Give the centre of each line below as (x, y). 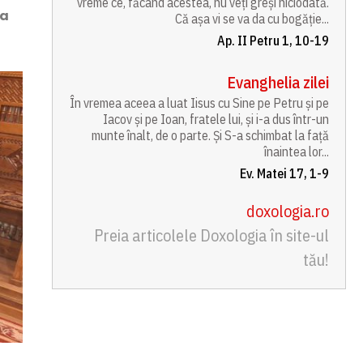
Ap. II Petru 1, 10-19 (273, 41)
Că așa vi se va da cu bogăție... (252, 19)
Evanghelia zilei (278, 82)
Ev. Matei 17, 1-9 (285, 173)
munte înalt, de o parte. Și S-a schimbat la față (211, 135)
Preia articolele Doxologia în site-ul (212, 235)
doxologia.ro (288, 211)
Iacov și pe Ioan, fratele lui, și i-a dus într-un (216, 119)
